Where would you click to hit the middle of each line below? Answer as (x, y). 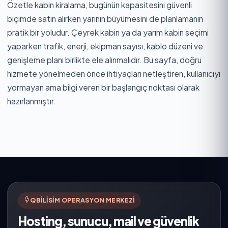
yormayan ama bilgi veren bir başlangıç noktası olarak (103, 87)
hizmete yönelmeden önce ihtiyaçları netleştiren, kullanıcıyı (114, 73)
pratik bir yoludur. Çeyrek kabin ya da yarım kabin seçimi (108, 32)
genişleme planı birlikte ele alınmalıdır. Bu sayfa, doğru (104, 60)
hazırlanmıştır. (32, 101)
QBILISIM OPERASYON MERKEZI (82, 200)
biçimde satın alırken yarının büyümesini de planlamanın (105, 18)
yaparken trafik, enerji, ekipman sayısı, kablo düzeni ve (105, 46)
